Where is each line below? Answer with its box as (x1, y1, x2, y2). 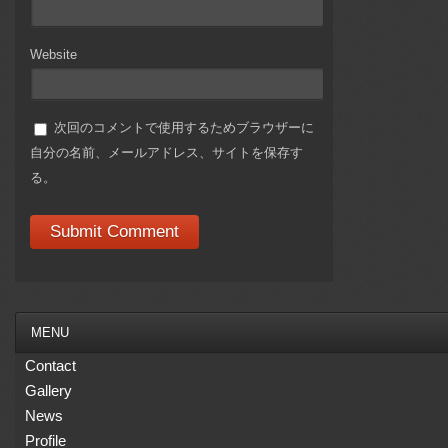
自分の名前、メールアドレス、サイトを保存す (30, 145, 304, 161)
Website (30, 47, 78, 63)
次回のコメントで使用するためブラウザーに (54, 120, 315, 136)
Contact (24, 357, 76, 375)
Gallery (24, 382, 72, 400)
